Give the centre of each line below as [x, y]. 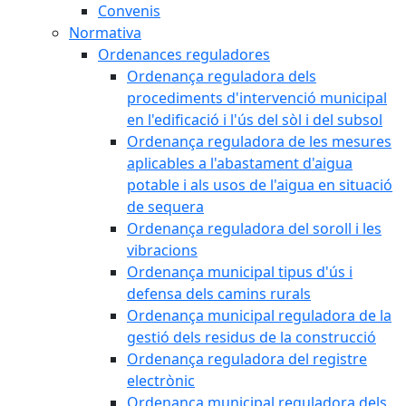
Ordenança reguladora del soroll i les [254, 228]
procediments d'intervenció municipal [257, 98]
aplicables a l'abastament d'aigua [240, 163]
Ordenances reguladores [184, 54]
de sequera [165, 207]
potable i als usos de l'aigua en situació [260, 185]
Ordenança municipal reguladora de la [259, 315]
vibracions [162, 250]
